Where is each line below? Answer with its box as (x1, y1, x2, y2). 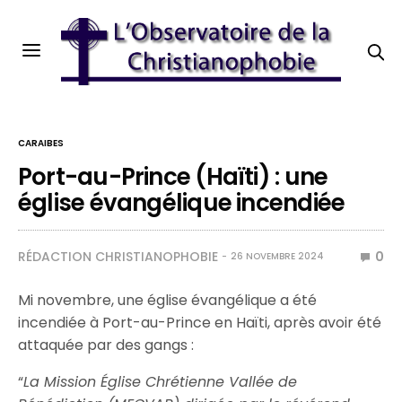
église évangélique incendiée (18, 187, 345, 219)
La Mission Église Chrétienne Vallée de (23, 371, 298, 392)
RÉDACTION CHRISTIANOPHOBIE (18, 248, 218, 266)
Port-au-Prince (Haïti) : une (18, 161, 328, 193)
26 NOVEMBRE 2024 (231, 249, 324, 263)
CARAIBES (18, 136, 64, 150)
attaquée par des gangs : (18, 335, 195, 355)
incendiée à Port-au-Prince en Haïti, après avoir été (18, 312, 382, 333)
